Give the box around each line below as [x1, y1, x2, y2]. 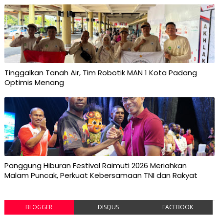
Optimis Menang [4, 77, 64, 88]
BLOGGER [25, 202, 53, 211]
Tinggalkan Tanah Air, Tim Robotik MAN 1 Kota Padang [4, 67, 197, 78]
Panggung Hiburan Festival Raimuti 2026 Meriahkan [4, 160, 187, 171]
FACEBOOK [162, 202, 194, 211]
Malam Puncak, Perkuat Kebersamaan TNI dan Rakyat [4, 170, 197, 180]
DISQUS [98, 202, 119, 211]
